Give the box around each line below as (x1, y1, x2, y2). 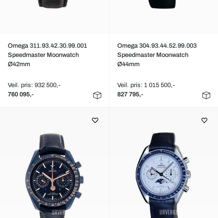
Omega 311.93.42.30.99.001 (8, 42, 87, 49)
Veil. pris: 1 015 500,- (117, 82, 175, 89)
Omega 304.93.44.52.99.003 (117, 42, 197, 49)
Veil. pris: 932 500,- (8, 82, 60, 89)
